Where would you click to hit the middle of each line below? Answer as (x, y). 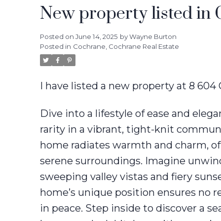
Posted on (57, 37)
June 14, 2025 (96, 37)
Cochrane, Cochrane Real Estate (126, 47)
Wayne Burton (153, 37)
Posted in (55, 47)
